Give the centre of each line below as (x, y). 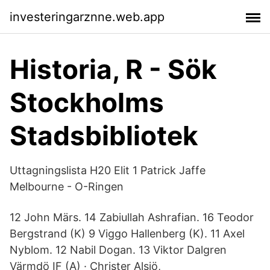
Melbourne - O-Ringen (67, 187)
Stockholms (87, 102)
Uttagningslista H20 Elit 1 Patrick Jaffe (108, 170)
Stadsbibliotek (104, 136)
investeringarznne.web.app (87, 17)
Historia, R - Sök (113, 69)
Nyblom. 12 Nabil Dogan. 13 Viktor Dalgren (120, 250)
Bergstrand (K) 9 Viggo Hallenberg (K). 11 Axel (127, 234)
